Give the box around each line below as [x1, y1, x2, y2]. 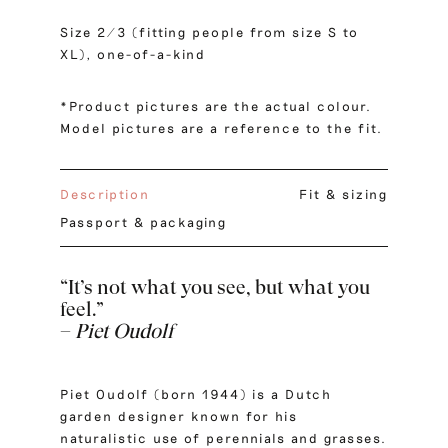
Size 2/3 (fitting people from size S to [60, 24, 359, 40]
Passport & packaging [60, 214, 227, 230]
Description [60, 186, 150, 202]
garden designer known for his [60, 408, 298, 424]
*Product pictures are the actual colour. [60, 98, 372, 114]
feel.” [60, 298, 104, 321]
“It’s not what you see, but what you [60, 276, 370, 299]
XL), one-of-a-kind [60, 46, 206, 62]
